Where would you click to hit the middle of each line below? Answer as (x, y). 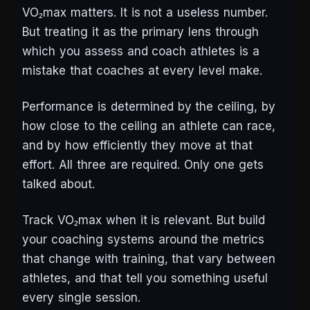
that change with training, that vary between (149, 259)
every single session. (81, 298)
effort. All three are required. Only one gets (143, 165)
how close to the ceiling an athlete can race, (149, 126)
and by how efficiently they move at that (137, 146)
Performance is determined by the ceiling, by (149, 107)
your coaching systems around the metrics (144, 240)
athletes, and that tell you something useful (145, 279)
